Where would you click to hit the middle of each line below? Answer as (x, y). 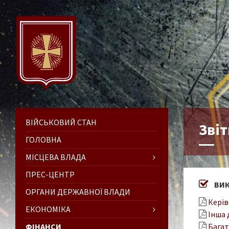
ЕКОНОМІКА (48, 209)
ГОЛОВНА (43, 139)
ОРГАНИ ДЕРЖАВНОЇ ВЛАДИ (78, 191)
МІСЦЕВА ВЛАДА (56, 157)
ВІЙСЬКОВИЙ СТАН (61, 122)
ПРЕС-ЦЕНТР (50, 174)
